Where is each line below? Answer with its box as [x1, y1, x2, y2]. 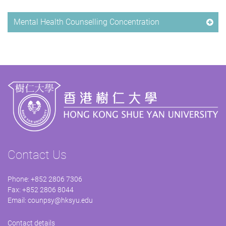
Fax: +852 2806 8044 [8, 186, 74, 194]
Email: [8, 196, 28, 205]
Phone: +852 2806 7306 [8, 175, 82, 184]
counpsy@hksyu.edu [28, 196, 93, 205]
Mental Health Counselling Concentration [14, 17, 159, 27]
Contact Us [8, 148, 67, 162]
